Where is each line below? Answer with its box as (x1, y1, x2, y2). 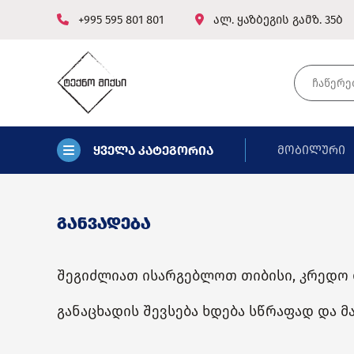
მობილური (277, 143, 345, 157)
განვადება (57, 213, 151, 234)
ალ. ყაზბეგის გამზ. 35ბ (210, 13, 344, 27)
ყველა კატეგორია (93, 142, 213, 158)
